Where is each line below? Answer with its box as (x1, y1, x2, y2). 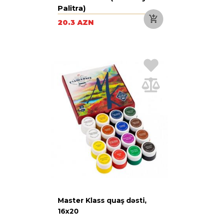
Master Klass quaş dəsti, (58, 196, 147, 205)
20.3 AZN (58, 18, 94, 27)
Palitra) (58, 3, 86, 13)
